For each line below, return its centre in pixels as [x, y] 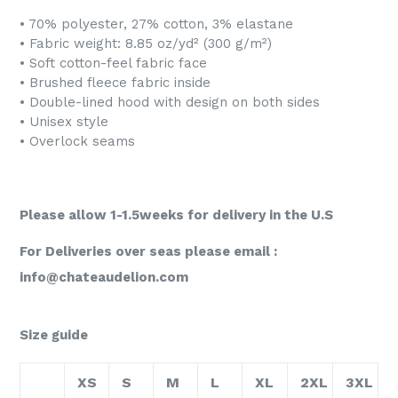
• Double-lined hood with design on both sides [170, 102]
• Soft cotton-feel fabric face [113, 63]
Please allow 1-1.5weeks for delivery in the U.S [176, 215]
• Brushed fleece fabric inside [115, 82]
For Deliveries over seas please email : [148, 251]
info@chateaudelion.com [104, 277]
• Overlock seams [77, 141]
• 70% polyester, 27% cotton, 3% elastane [156, 24]
